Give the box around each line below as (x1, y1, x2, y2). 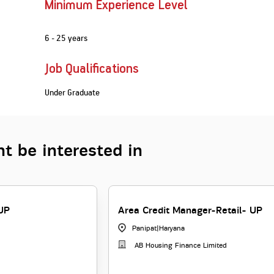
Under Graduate (45, 86, 100, 98)
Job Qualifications (45, 62, 139, 77)
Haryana (159, 224, 185, 233)
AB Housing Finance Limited (132, 241, 227, 250)
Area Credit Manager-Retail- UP (118, 204, 262, 217)
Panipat (132, 224, 157, 233)
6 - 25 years (45, 32, 88, 44)
